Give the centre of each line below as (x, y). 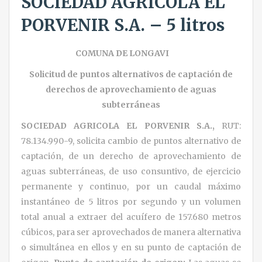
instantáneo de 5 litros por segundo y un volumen (131, 201)
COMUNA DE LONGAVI (131, 53)
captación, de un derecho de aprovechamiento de (131, 156)
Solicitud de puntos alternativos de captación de (131, 74)
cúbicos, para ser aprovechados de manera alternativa (131, 232)
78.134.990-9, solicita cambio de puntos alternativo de (131, 141)
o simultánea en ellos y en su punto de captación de (131, 247)
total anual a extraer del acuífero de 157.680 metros (131, 217)
